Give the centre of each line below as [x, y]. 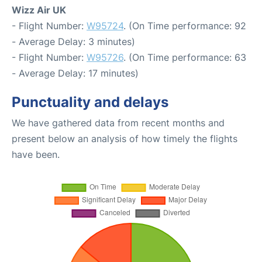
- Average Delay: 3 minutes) [73, 42]
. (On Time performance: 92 [185, 26]
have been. [36, 154]
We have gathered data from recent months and [118, 123]
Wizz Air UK [39, 10]
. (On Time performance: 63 [185, 57]
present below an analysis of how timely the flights [125, 139]
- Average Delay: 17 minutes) [75, 73]
